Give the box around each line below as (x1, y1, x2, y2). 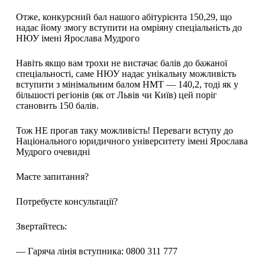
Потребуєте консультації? (15, 196, 120, 207)
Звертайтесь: (15, 221, 67, 232)
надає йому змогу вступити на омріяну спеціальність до (15, 22, 242, 33)
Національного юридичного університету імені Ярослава (15, 136, 248, 147)
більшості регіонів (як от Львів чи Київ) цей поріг (15, 90, 217, 101)
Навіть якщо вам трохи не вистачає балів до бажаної (15, 58, 227, 69)
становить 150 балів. (15, 101, 99, 111)
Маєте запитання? (15, 172, 91, 182)
